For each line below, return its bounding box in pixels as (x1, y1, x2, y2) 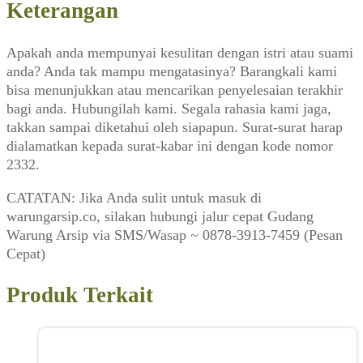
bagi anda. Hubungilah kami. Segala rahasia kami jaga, (6, 100, 331, 117)
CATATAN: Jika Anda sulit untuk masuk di (6, 189, 262, 206)
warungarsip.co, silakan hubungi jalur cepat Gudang (6, 207, 314, 224)
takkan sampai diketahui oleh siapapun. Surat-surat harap (6, 118, 343, 135)
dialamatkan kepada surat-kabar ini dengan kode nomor (6, 137, 333, 154)
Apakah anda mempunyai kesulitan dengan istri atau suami (6, 44, 353, 61)
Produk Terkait (6, 283, 153, 308)
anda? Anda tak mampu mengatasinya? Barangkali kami (6, 62, 337, 79)
